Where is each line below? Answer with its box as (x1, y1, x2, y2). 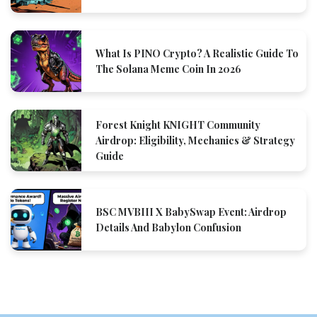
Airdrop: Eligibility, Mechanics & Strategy (96, 133, 295, 147)
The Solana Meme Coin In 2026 (96, 62, 241, 76)
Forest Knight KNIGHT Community (96, 117, 260, 132)
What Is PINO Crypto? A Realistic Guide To (96, 46, 299, 60)
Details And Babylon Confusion (96, 220, 241, 234)
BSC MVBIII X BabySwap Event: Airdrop (96, 204, 287, 219)
